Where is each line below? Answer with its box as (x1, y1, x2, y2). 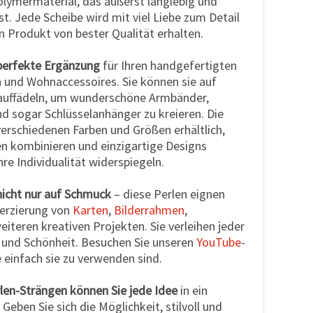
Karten (73, 201, 108, 218)
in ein (177, 282, 208, 298)
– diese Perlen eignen (111, 185, 225, 202)
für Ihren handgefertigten (100, 57, 237, 73)
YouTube (196, 233, 241, 250)
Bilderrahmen (114, 201, 184, 218)
